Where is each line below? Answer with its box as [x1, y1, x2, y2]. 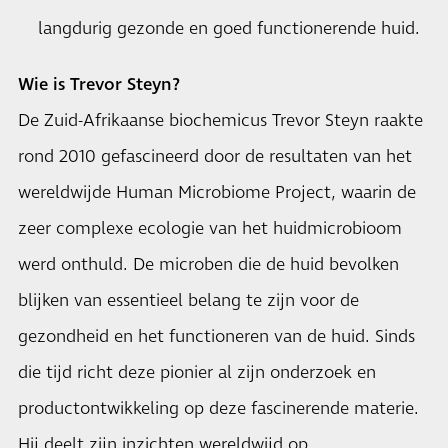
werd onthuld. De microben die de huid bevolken [18, 253, 399, 277]
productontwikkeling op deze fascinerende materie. [18, 397, 419, 421]
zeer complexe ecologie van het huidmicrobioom [18, 217, 402, 241]
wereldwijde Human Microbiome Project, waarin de [18, 181, 416, 205]
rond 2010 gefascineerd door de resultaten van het [18, 145, 412, 169]
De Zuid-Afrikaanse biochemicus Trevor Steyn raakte [18, 109, 423, 133]
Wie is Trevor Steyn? [18, 73, 184, 97]
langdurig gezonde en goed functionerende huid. [38, 17, 420, 41]
